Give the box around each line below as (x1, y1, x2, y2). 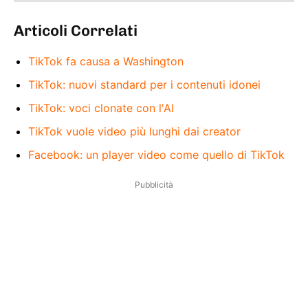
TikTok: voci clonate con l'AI (28, 100, 174, 115)
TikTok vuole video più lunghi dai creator (28, 124, 241, 138)
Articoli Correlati (14, 21, 137, 40)
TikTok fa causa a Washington (28, 54, 184, 68)
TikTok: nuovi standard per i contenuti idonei (28, 77, 261, 91)
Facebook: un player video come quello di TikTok (28, 147, 285, 162)
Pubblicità (135, 179, 173, 190)
